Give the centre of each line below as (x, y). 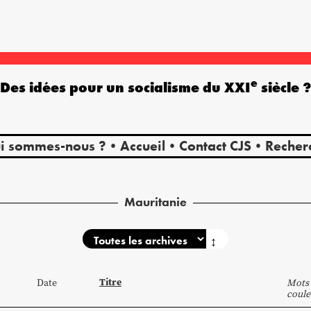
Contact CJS (215, 145)
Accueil (142, 145)
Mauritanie (155, 201)
